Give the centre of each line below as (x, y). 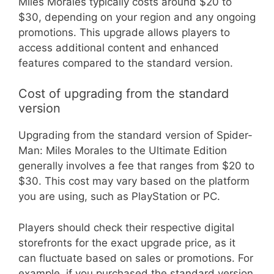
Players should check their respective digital (126, 227)
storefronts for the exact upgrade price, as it (127, 243)
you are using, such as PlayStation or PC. (119, 197)
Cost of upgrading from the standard (124, 94)
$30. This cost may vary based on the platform (134, 181)
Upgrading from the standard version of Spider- (135, 135)
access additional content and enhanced (119, 47)
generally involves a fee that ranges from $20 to (136, 166)
